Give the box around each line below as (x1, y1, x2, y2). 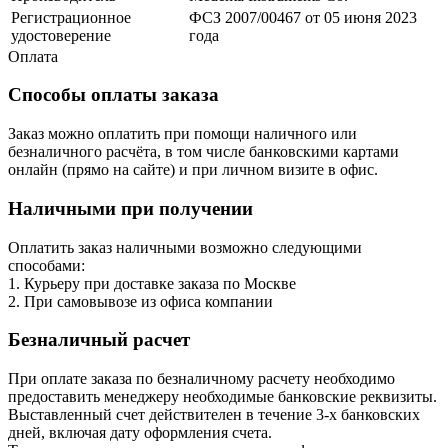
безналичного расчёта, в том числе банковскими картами (8, 143, 399, 161)
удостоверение (11, 26, 111, 44)
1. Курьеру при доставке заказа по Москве (8, 274, 296, 292)
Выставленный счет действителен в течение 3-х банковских (8, 405, 420, 423)
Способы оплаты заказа (8, 84, 219, 106)
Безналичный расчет (8, 329, 190, 351)
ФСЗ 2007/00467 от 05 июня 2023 (189, 8, 417, 26)
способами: (8, 256, 85, 274)
